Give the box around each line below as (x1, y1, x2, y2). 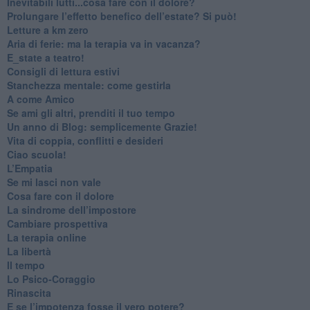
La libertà (6, 244, 51, 258)
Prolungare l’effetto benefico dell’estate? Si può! (6, 8, 237, 23)
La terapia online (6, 230, 86, 244)
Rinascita (6, 285, 51, 300)
